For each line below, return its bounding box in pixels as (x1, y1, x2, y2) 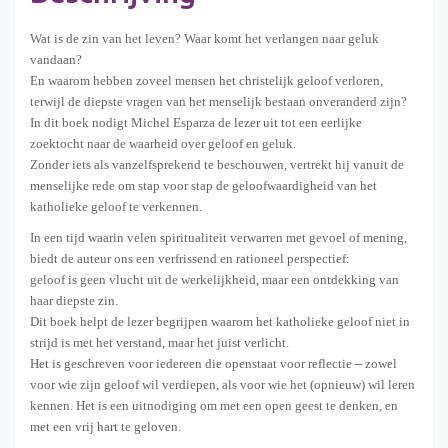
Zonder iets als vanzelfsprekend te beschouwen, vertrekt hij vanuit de (30, 156, 404, 172)
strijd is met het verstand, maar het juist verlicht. (30, 334, 289, 350)
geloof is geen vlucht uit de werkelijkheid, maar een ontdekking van (30, 271, 399, 287)
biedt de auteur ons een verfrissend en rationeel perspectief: (30, 250, 350, 266)
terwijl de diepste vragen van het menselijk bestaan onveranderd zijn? (30, 93, 407, 109)
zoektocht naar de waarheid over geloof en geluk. (30, 135, 296, 151)
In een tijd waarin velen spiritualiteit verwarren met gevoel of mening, (30, 229, 407, 245)
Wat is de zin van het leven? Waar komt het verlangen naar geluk (30, 30, 379, 46)
